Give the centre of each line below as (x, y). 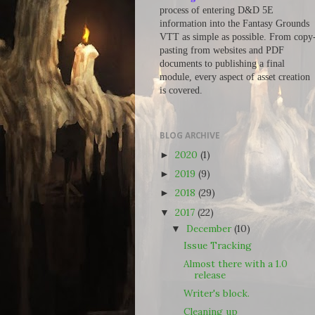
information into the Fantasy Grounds (234, 24)
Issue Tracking (217, 245)
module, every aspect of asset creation (235, 77)
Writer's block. (216, 294)
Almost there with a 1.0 (235, 264)
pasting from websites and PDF (222, 50)
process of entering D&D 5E (217, 10)
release (210, 275)
